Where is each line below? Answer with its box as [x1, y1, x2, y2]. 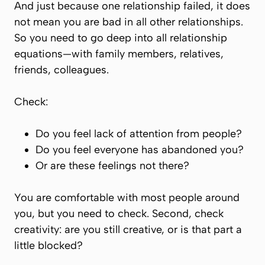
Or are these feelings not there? [35, 159, 189, 172]
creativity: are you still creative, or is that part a [14, 223, 242, 236]
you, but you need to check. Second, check [14, 207, 224, 220]
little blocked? [14, 239, 83, 252]
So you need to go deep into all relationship [14, 31, 227, 44]
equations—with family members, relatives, [14, 47, 224, 60]
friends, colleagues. [14, 63, 109, 76]
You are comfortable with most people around [14, 191, 240, 204]
